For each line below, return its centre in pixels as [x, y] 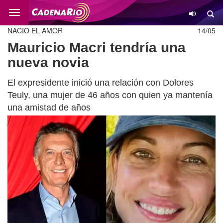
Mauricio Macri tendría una [97, 48]
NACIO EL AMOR [35, 30]
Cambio [26, 13]
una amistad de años [49, 108]
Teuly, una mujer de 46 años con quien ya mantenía [110, 95]
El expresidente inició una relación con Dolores [101, 83]
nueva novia [48, 62]
